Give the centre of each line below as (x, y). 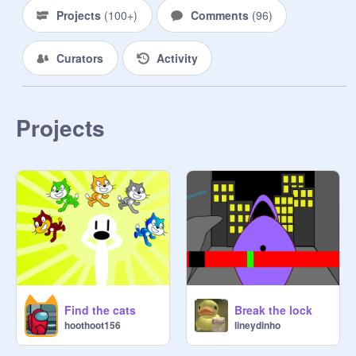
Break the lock (273, 310)
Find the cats (100, 310)
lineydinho (257, 325)
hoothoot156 (93, 325)
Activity (177, 58)
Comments (221, 15)
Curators (80, 58)
